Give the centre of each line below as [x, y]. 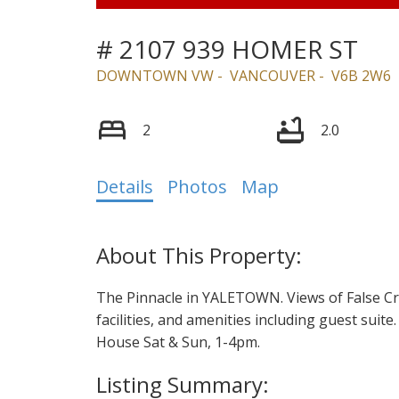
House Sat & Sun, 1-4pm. [178, 342]
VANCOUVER [272, 75]
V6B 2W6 [361, 75]
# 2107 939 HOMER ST [227, 49]
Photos [197, 186]
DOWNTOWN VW [155, 75]
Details [124, 186]
